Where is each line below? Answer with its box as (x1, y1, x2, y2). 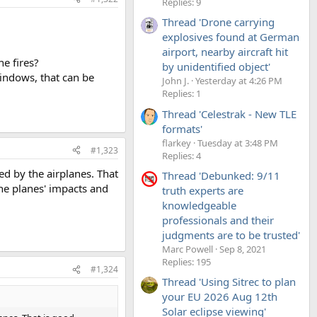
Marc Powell (162, 242, 213, 255)
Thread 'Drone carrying (162, 15, 275, 30)
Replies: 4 (162, 149, 201, 162)
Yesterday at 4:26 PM (195, 74, 282, 88)
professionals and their (162, 212, 274, 227)
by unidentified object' (162, 59, 270, 74)
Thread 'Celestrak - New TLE (162, 106, 296, 121)
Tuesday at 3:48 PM (197, 136, 278, 149)
